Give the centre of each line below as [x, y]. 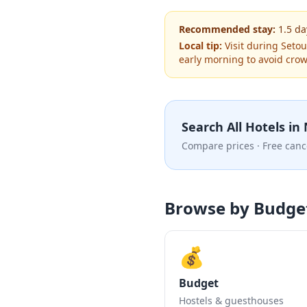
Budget [199, 283]
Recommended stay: [227, 29]
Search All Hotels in [243, 127]
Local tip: [200, 46]
